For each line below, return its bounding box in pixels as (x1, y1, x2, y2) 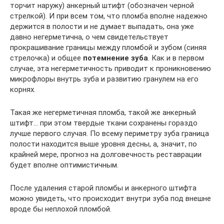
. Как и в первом (148, 53, 204, 62)
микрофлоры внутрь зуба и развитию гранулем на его (10, 74, 198, 83)
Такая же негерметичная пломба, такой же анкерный (10, 108, 196, 117)
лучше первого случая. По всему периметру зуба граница (10, 129, 209, 138)
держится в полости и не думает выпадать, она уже (10, 22, 194, 31)
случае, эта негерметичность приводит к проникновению (10, 64, 211, 73)
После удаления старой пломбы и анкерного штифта (10, 183, 196, 192)
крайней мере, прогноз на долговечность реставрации (10, 150, 201, 159)
